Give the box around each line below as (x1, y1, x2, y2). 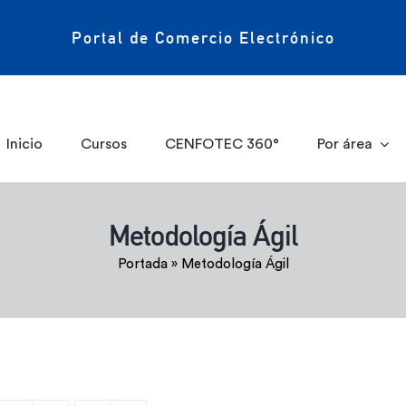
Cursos (81, 136, 128, 151)
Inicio (6, 136, 43, 151)
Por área (316, 136, 372, 151)
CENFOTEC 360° (164, 136, 279, 151)
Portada (117, 257, 168, 271)
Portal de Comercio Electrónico (71, 27, 335, 47)
